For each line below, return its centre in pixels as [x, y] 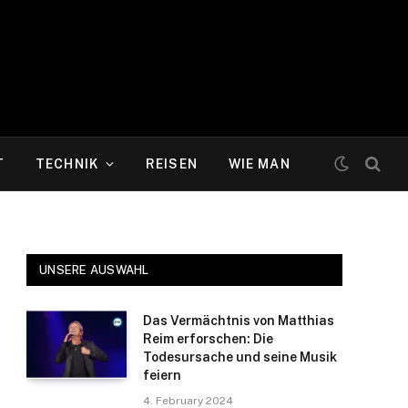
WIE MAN [259, 164]
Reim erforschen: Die [208, 339]
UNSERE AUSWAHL [94, 270]
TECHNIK [67, 164]
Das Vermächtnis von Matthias [239, 321]
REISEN [172, 164]
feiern [162, 375]
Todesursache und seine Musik [240, 357]
